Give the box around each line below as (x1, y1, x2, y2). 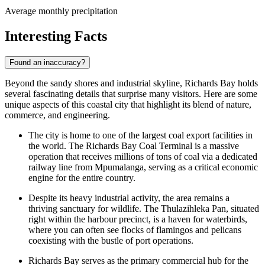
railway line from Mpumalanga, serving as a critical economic (28, 161, 258, 172)
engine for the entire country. (28, 172, 135, 183)
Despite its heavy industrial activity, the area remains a (28, 192, 230, 203)
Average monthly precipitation (5, 5, 118, 16)
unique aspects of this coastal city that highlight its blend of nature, (5, 99, 251, 109)
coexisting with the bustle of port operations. (28, 235, 193, 245)
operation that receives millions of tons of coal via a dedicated (28, 151, 257, 161)
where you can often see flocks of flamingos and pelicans (28, 224, 241, 235)
